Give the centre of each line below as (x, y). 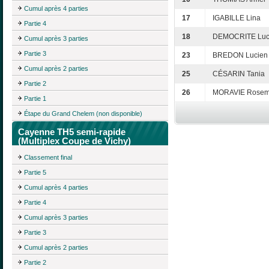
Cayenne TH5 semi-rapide (72, 132)
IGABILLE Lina (237, 18)
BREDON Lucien (240, 56)
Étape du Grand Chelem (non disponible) (83, 114)
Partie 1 (35, 99)
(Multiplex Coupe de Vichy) (74, 141)
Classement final (48, 157)
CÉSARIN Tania (239, 74)
